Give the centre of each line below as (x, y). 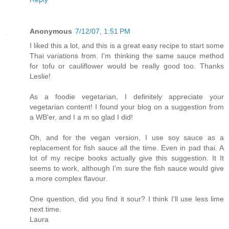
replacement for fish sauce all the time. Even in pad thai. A (127, 148)
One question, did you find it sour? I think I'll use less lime (127, 199)
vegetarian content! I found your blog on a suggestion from (127, 107)
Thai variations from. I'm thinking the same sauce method (127, 56)
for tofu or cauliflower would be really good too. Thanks (127, 66)
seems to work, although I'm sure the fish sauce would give (127, 168)
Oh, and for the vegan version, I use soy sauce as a (127, 138)
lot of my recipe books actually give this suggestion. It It (127, 158)
